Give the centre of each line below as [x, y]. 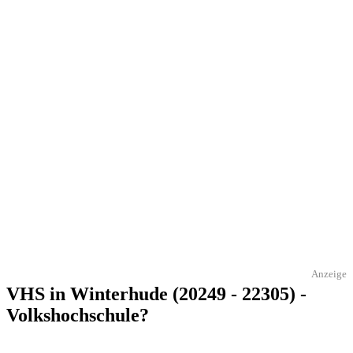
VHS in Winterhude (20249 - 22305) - [156, 294]
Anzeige [329, 274]
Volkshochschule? [78, 315]
